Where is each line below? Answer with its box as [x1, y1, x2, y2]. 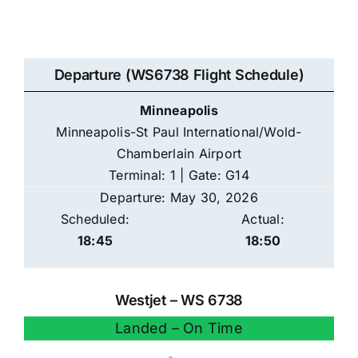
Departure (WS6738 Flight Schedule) [54, 66, 304, 84]
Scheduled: [60, 211, 130, 228]
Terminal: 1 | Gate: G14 [109, 167, 249, 184]
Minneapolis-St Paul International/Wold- [56, 124, 302, 141]
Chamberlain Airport [116, 145, 242, 162]
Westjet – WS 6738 [114, 292, 244, 309]
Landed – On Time [115, 320, 243, 337]
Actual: [241, 211, 284, 228]
